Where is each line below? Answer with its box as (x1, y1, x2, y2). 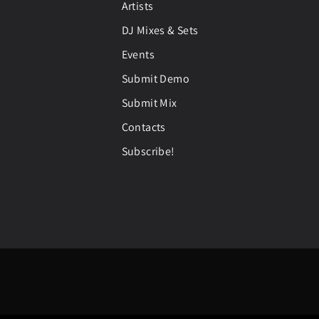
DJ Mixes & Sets (121, 23, 199, 38)
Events (121, 47, 155, 62)
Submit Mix (121, 95, 177, 110)
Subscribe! (121, 144, 175, 159)
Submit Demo (121, 71, 189, 86)
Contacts (121, 120, 166, 135)
